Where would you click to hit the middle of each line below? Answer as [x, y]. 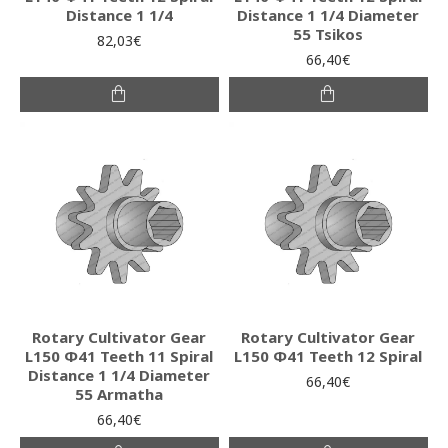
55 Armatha [119, 393]
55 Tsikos [328, 33]
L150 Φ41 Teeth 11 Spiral [119, 355]
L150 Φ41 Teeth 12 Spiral [328, 355]
